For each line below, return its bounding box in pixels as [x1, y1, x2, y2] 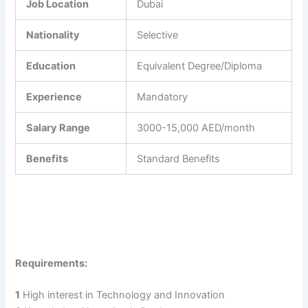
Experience [26, 91, 82, 104]
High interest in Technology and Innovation [20, 288, 225, 301]
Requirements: [15, 256, 88, 269]
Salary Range [26, 122, 91, 135]
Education [26, 60, 76, 73]
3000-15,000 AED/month [137, 122, 256, 135]
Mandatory [137, 91, 188, 104]
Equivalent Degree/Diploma [137, 60, 263, 73]
